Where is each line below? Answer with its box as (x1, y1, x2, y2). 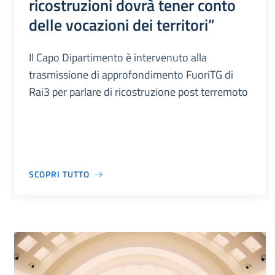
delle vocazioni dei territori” (28, 12, 215, 37)
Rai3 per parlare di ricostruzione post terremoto (28, 83, 248, 101)
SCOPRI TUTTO (28, 168, 90, 181)
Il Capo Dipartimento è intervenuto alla (28, 49, 207, 66)
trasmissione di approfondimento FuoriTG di (28, 66, 233, 83)
